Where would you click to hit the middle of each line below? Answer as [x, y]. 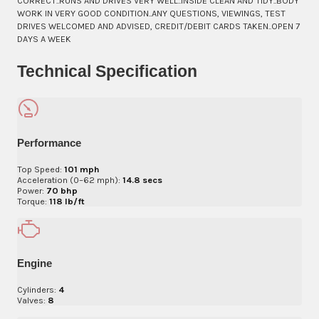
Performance [49, 143]
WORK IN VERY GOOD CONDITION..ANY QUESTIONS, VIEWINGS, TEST [151, 13]
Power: [31, 191]
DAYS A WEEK [44, 38]
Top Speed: [40, 169]
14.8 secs [142, 180]
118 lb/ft [67, 202]
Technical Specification [107, 71]
